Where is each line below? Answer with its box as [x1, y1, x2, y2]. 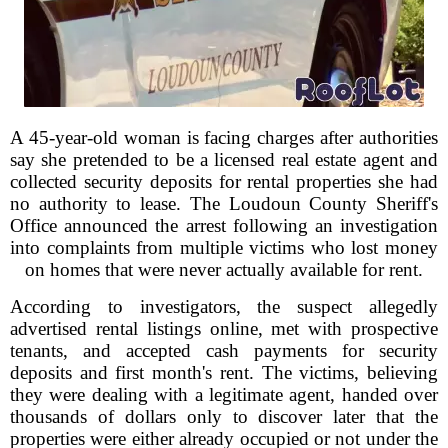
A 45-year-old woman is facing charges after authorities [10, 127, 438, 148]
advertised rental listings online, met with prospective [10, 318, 438, 339]
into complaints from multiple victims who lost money [10, 237, 438, 258]
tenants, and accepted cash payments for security [10, 340, 438, 361]
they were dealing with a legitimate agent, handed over [10, 384, 438, 405]
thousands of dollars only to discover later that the [10, 406, 438, 427]
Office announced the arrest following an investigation [10, 215, 438, 236]
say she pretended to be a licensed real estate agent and [10, 149, 438, 170]
